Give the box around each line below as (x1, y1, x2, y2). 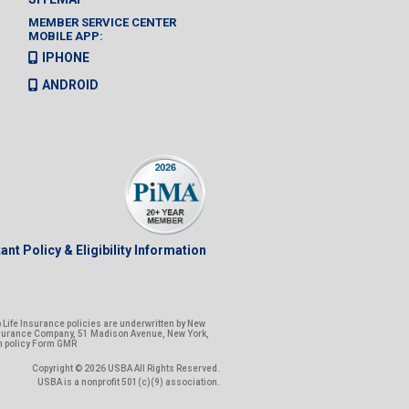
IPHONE (42, 49, 89, 65)
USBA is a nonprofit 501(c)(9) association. (37, 376, 220, 387)
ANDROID (42, 77, 99, 92)
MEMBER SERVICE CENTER (28, 15, 176, 29)
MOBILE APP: (28, 28, 103, 43)
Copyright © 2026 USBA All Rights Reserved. (31, 362, 220, 373)
